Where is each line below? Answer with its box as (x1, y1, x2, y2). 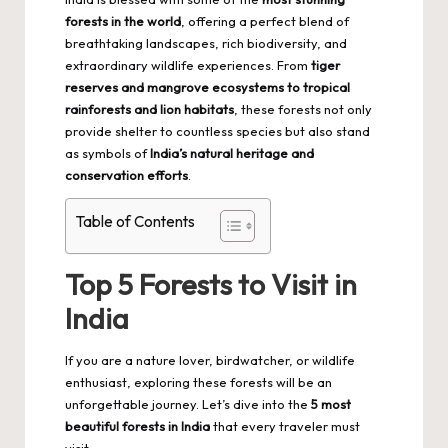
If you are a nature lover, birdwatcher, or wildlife (65, 352, 355, 369)
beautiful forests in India (65, 418, 210, 435)
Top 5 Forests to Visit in (65, 265, 357, 302)
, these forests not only (234, 101, 372, 117)
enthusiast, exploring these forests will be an (65, 374, 332, 391)
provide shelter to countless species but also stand (65, 123, 370, 139)
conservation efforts (65, 167, 188, 183)
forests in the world (65, 13, 181, 29)
